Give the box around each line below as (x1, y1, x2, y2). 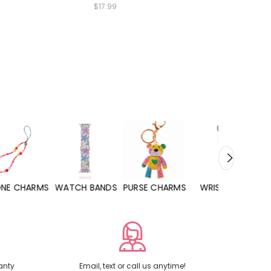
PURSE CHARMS (62, 181, 126, 194)
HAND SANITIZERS (198, 181, 269, 194)
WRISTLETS (139, 181, 184, 194)
